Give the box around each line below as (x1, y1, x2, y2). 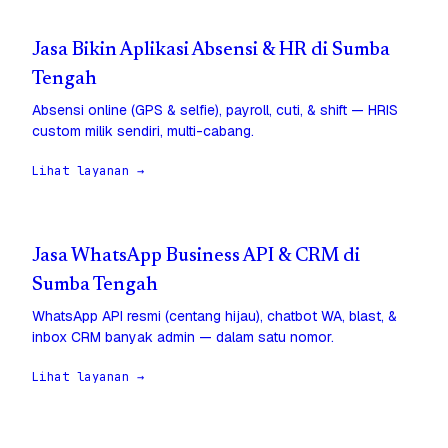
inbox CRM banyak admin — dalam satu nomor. (32, 328, 334, 347)
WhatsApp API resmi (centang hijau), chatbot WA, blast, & (32, 307, 397, 326)
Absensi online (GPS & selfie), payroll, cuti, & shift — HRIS (32, 101, 398, 120)
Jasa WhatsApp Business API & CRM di (32, 247, 360, 267)
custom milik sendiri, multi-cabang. (32, 122, 254, 141)
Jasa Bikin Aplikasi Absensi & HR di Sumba (32, 41, 390, 61)
